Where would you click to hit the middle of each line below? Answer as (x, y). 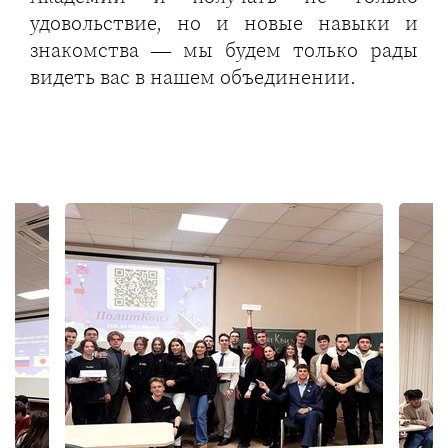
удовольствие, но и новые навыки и (224, 23)
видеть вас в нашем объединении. (193, 77)
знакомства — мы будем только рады (224, 50)
